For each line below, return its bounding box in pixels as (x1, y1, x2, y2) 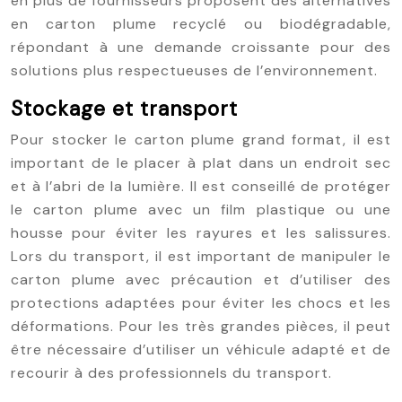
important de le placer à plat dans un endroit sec (11, 153, 391, 172)
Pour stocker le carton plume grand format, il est (11, 130, 391, 149)
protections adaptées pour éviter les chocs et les (11, 293, 391, 312)
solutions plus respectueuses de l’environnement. (11, 61, 378, 80)
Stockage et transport (11, 95, 238, 122)
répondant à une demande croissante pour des (11, 38, 391, 57)
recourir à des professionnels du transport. (11, 363, 332, 382)
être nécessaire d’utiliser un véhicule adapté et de (11, 340, 391, 359)
